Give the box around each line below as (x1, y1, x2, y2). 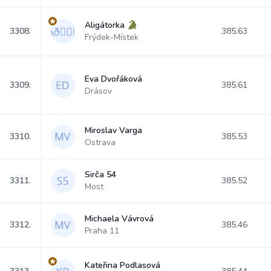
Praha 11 (85, 225, 119, 237)
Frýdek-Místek (85, 31, 139, 43)
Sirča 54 (85, 169, 116, 180)
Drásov (85, 85, 112, 97)
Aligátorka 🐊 (85, 19, 137, 31)
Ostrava (85, 137, 116, 148)
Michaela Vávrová (85, 213, 154, 224)
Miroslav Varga (85, 125, 142, 136)
